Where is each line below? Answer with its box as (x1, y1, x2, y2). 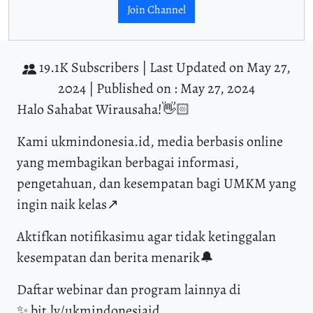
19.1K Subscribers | (36, 58, 150, 78)
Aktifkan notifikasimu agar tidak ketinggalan (17, 227, 276, 247)
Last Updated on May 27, (150, 58, 291, 78)
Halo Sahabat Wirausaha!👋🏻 (17, 100, 190, 119)
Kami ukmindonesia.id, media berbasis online (17, 132, 283, 152)
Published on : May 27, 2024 (96, 79, 255, 99)
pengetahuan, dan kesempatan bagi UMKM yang (17, 174, 296, 194)
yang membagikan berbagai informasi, (17, 153, 239, 173)
